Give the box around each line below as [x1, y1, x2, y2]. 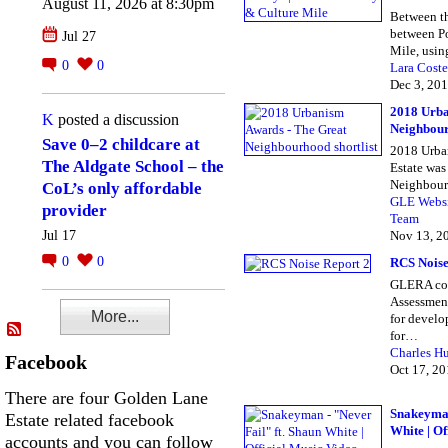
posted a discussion [54, 110, 179, 128]
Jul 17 [42, 228, 76, 244]
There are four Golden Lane [5, 388, 208, 409]
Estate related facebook [5, 410, 174, 431]
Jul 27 [62, 28, 96, 44]
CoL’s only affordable [42, 179, 202, 199]
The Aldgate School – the [42, 157, 224, 177]
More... [91, 308, 139, 326]
